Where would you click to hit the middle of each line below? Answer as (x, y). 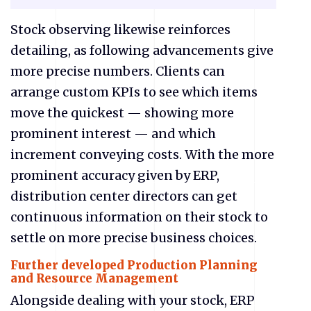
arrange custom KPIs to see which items (134, 92)
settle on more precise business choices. (135, 237)
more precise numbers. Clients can (118, 71)
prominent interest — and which (113, 133)
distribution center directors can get (124, 196)
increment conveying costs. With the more (142, 154)
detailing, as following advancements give (142, 50)
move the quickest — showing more (122, 112)
